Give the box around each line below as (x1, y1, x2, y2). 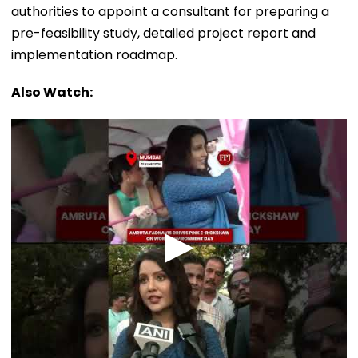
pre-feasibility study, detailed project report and (11, 23, 316, 42)
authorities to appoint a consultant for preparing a (11, 2, 329, 21)
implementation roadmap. (11, 45, 177, 64)
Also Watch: (11, 82, 93, 101)
